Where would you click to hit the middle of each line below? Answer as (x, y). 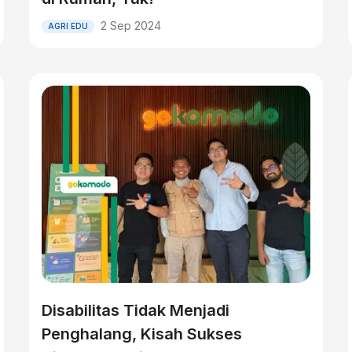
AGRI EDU (68, 26)
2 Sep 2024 (131, 26)
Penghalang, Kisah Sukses (142, 334)
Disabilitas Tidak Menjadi (136, 310)
